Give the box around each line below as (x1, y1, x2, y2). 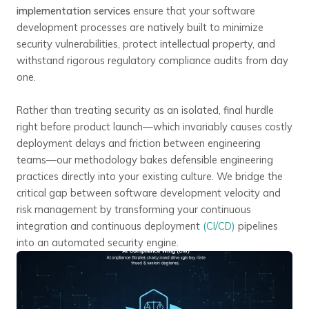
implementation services (17, 4, 130, 17)
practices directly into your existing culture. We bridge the (17, 170, 283, 183)
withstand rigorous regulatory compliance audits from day (17, 54, 288, 67)
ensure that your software (130, 4, 255, 17)
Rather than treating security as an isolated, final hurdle (17, 103, 274, 117)
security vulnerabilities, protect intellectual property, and (17, 37, 275, 50)
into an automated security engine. (17, 236, 179, 249)
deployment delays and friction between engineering (17, 137, 261, 150)
